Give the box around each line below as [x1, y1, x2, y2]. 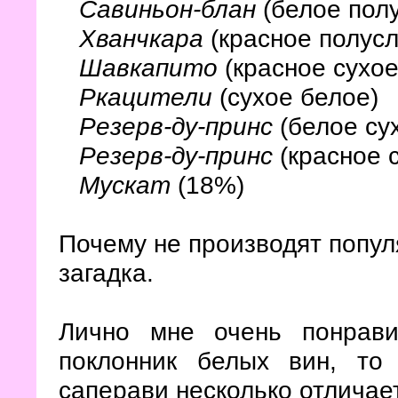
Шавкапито [79, 52, 218, 82]
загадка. [59, 258, 161, 287]
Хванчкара [79, 23, 203, 52]
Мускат [79, 170, 171, 199]
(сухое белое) [212, 82, 386, 111]
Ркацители [79, 82, 212, 111]
